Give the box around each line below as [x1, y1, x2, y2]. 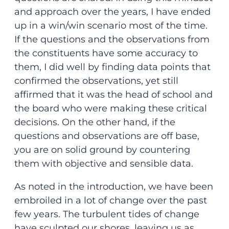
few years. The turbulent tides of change [14, 208, 199, 220]
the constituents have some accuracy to [14, 47, 198, 59]
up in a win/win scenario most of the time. [14, 19, 208, 31]
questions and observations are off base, [14, 130, 199, 142]
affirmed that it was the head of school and [14, 88, 213, 100]
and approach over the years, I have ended [14, 6, 211, 17]
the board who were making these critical [14, 102, 207, 114]
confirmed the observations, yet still [14, 75, 178, 86]
